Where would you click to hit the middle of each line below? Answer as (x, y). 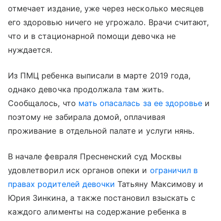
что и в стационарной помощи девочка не (92, 36)
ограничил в (174, 170)
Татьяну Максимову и (159, 184)
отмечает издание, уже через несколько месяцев (106, 8)
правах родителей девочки (62, 184)
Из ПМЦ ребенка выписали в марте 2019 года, (99, 75)
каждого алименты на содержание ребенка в (97, 212)
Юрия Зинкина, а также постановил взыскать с (102, 198)
